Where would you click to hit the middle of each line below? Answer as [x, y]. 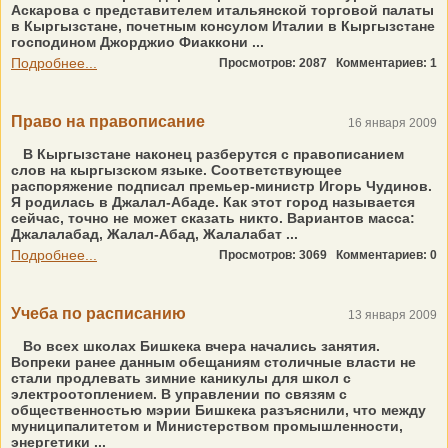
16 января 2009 [392, 123]
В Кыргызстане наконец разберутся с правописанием [213, 154]
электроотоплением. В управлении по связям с [179, 394]
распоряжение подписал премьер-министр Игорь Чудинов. [221, 186]
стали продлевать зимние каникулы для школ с [181, 378]
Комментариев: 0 [386, 255]
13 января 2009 [392, 315]
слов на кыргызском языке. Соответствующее [176, 170]
